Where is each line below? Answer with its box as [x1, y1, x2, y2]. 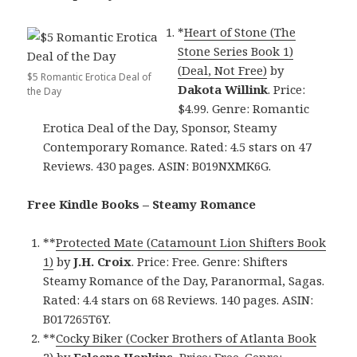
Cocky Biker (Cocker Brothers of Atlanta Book [56, 330, 317, 347]
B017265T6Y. [43, 311, 112, 328]
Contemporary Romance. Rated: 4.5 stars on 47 [43, 139, 312, 155]
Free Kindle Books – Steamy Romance [27, 196, 257, 213]
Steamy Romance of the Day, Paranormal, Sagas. [43, 273, 325, 289]
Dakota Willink [178, 81, 269, 98]
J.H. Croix [73, 253, 132, 270]
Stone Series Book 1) [178, 43, 294, 60]
